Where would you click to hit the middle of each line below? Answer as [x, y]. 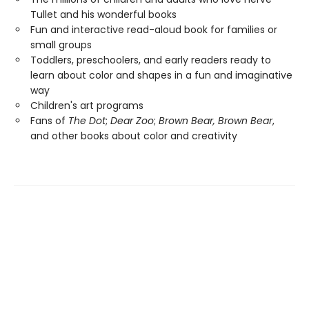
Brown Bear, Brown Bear [216, 121]
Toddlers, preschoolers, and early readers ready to [151, 60]
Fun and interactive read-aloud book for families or [154, 30]
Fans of [49, 121]
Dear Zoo [132, 121]
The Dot [87, 121]
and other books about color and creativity [134, 136]
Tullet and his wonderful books [103, 14]
